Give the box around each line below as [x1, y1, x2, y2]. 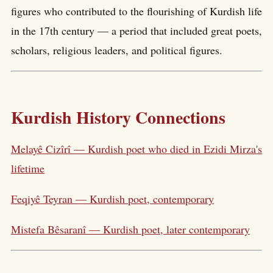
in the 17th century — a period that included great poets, [11, 23, 262, 38]
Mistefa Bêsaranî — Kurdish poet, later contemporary [11, 222, 250, 237]
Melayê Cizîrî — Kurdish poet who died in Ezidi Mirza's [11, 141, 262, 157]
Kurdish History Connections [11, 104, 225, 130]
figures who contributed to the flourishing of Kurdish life [11, 4, 262, 19]
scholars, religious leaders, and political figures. [11, 43, 222, 58]
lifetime [11, 161, 44, 176]
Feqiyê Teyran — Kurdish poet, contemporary [11, 191, 214, 207]
